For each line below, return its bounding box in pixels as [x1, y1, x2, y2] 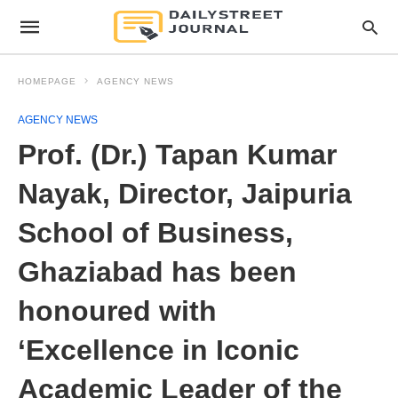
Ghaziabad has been [18, 256, 297, 288]
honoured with [18, 295, 217, 327]
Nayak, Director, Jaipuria [18, 178, 352, 210]
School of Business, [18, 217, 293, 249]
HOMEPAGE [18, 76, 76, 86]
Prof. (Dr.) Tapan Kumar [18, 139, 337, 171]
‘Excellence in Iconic [18, 334, 299, 366]
